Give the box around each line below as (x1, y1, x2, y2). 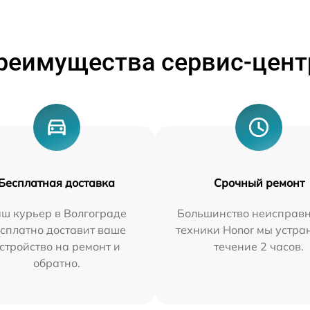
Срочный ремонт (213, 176, 304, 190)
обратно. (33, 256, 80, 270)
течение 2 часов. (214, 239, 304, 253)
